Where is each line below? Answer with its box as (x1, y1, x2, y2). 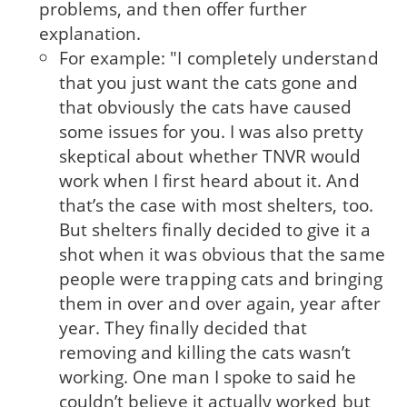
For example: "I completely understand (58, 45, 379, 71)
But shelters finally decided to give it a (58, 217, 371, 243)
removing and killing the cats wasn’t (58, 340, 352, 365)
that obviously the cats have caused (58, 94, 352, 120)
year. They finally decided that (58, 315, 308, 341)
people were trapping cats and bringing (58, 266, 382, 292)
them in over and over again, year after (58, 291, 381, 316)
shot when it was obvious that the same (58, 242, 385, 267)
